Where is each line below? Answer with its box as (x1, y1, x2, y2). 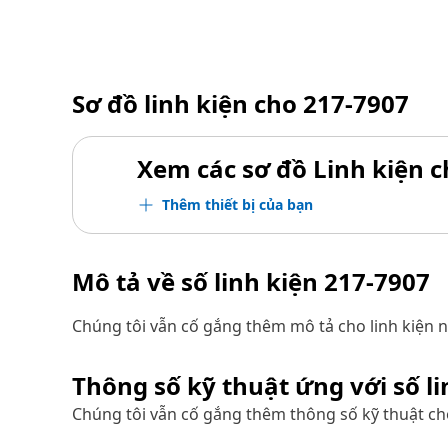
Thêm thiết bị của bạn (162, 195, 313, 214)
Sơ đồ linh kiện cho (72, 87, 303, 120)
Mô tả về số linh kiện (72, 265, 324, 298)
